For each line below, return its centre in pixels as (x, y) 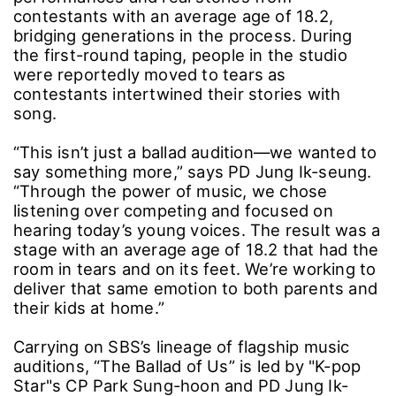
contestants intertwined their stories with (177, 93)
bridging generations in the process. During (183, 35)
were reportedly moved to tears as (150, 74)
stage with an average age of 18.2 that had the (196, 249)
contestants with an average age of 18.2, (174, 15)
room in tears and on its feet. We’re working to (195, 268)
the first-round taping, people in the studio (180, 54)
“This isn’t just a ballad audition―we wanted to (195, 152)
